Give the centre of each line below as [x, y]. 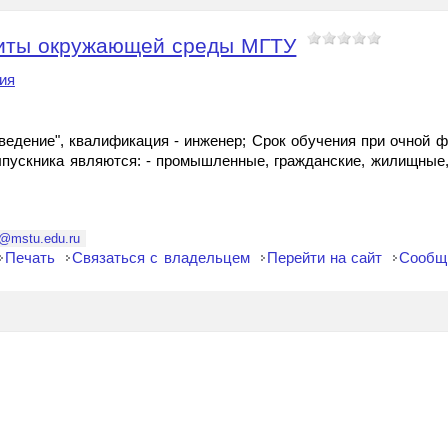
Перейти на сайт [324, 257]
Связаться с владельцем [161, 257]
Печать [30, 257]
